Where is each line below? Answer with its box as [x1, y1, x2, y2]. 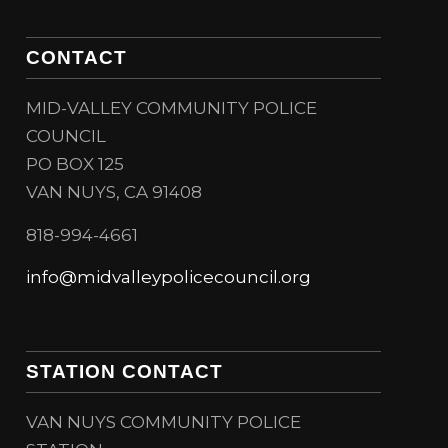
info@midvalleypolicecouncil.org [26, 267, 312, 288]
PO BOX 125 [26, 154, 125, 175]
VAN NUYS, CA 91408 [26, 182, 203, 203]
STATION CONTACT [26, 361, 224, 383]
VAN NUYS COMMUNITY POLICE [26, 412, 302, 433]
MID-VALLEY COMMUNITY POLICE [26, 98, 318, 119]
